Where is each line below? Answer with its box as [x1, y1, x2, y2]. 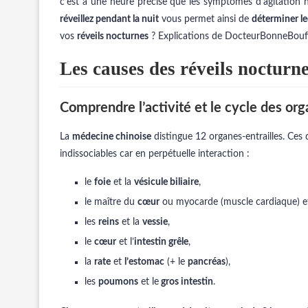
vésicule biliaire [134, 177, 199, 187]
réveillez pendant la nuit [60, 14, 159, 24]
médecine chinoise [72, 132, 151, 142]
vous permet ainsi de [159, 14, 252, 24]
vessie [142, 217, 168, 227]
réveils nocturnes [77, 32, 148, 41]
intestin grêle [134, 237, 188, 247]
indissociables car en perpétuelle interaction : [60, 149, 250, 159]
